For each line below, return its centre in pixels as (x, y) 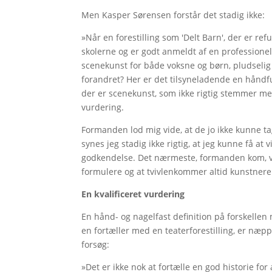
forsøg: (96, 244)
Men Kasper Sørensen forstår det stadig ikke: (173, 15)
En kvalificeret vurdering (133, 194)
